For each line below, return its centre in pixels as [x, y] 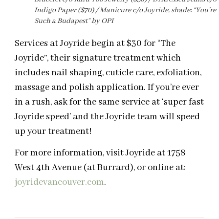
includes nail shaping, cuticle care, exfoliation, [108, 73]
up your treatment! [53, 131]
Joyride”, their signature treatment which [98, 58]
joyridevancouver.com [59, 183]
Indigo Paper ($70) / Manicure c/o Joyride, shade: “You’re [125, 10]
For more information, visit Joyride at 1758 [100, 153]
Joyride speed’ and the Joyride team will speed [107, 117]
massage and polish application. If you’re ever [107, 87]
